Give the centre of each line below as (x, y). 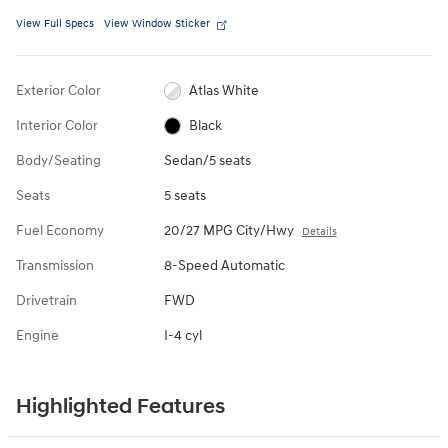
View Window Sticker (157, 23)
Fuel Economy (60, 230)
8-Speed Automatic (224, 265)
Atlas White (224, 90)
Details (319, 231)
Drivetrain (46, 300)
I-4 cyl (182, 335)
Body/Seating (58, 160)
